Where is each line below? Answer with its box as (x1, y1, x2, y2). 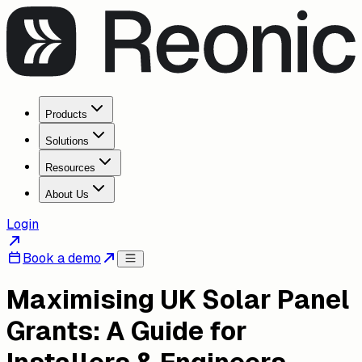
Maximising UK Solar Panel (6, 285, 350, 315)
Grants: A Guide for (6, 317, 247, 347)
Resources (45, 161, 95, 174)
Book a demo (23, 250, 101, 266)
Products (45, 107, 87, 120)
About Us (45, 187, 89, 200)
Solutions (45, 134, 89, 147)
